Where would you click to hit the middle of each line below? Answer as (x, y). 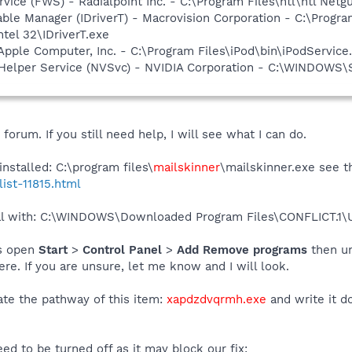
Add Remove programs (244, 249)
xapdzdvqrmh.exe (218, 299)
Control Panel (124, 249)
